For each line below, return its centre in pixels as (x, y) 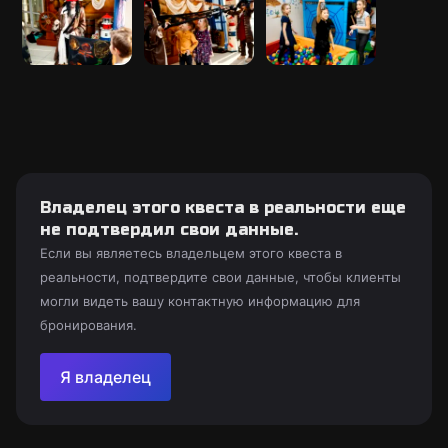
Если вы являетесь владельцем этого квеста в (191, 253)
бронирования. (88, 325)
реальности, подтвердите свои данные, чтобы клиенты (220, 277)
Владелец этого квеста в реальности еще (223, 207)
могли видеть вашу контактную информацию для (200, 301)
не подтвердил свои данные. (169, 229)
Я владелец (105, 377)
